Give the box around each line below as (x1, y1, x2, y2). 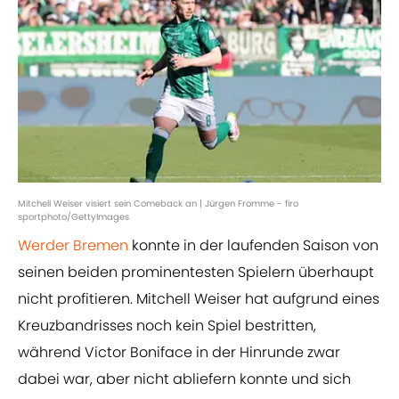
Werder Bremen (18, 235, 128, 256)
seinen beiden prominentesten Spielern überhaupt (18, 262, 374, 283)
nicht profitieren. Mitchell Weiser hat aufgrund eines (18, 289, 379, 310)
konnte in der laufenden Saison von (128, 235, 379, 256)
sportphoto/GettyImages (18, 210, 129, 224)
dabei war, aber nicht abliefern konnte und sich (18, 369, 351, 390)
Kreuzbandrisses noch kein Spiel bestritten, (18, 315, 316, 337)
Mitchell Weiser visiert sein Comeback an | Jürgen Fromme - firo (18, 197, 298, 211)
